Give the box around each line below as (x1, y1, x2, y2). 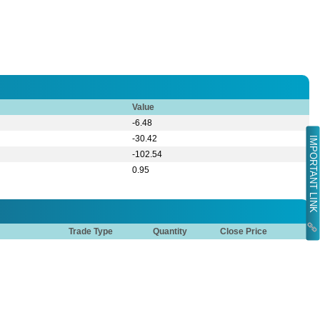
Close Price (220, 226, 268, 237)
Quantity (153, 226, 188, 237)
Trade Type (69, 226, 114, 237)
